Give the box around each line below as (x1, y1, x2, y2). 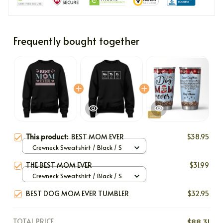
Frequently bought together (13, 33, 139, 48)
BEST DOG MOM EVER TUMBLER (26, 188, 129, 198)
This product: (26, 131, 71, 141)
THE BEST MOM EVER (26, 160, 92, 170)
